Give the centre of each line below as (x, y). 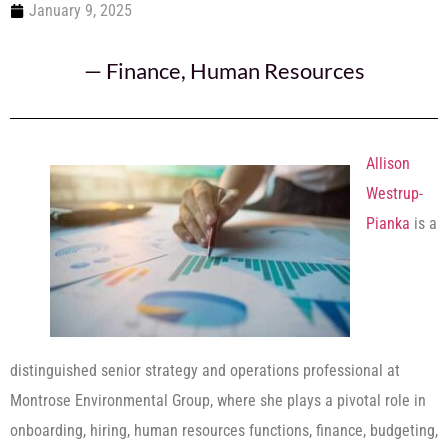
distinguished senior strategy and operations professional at (205, 371)
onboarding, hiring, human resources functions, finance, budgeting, (224, 431)
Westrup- (394, 193)
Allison (388, 163)
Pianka (388, 223)
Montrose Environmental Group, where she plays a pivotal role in (218, 401)
